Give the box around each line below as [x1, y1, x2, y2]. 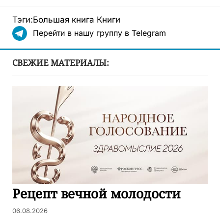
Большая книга [33, 15, 94, 25]
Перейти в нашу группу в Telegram [33, 28, 166, 38]
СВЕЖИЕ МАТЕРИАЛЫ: [12, 57, 109, 69]
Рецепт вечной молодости [12, 185, 181, 203]
